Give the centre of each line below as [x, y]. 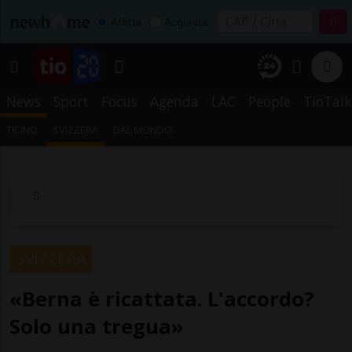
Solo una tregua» [97, 326]
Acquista [186, 22]
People [269, 101]
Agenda [174, 101]
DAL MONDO [143, 130]
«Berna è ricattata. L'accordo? [162, 299]
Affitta [126, 22]
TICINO [22, 130]
